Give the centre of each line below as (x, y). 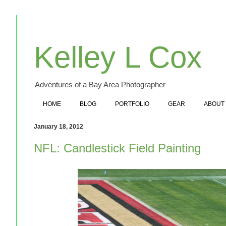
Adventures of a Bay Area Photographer (100, 84)
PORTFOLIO (132, 104)
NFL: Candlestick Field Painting (117, 148)
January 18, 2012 (59, 126)
